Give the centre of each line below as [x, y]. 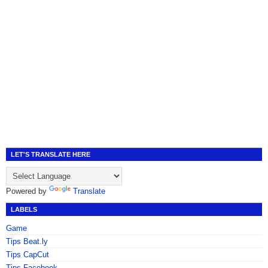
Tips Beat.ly [27, 241]
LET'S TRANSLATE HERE [51, 154]
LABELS [24, 209]
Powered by [28, 191]
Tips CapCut [28, 254]
